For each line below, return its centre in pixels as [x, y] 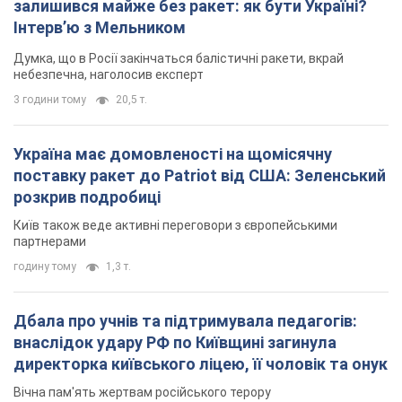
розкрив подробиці [87, 197]
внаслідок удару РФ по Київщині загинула [175, 342]
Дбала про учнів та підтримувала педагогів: [185, 320]
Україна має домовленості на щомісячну [173, 153]
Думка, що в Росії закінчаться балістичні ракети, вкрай [179, 58]
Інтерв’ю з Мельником [100, 27]
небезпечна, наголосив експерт [109, 74]
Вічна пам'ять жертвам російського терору [142, 392]
